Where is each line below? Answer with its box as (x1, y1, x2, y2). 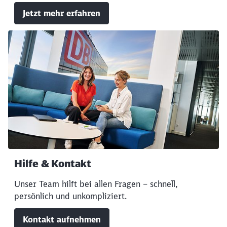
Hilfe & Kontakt (14, 157, 91, 170)
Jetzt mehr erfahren (23, 8, 100, 18)
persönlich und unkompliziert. (14, 191, 127, 201)
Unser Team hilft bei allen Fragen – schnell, (14, 178, 178, 189)
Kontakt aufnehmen (23, 214, 101, 224)
